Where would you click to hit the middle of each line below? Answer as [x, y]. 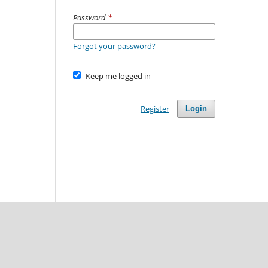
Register [155, 109]
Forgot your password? [114, 46]
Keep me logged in [118, 76]
